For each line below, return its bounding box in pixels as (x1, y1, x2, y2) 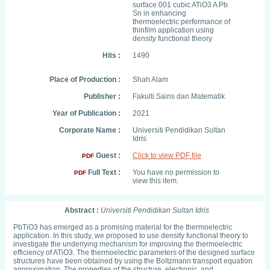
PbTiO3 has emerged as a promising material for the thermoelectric (13, 223, 232, 231)
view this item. (133, 177, 178, 185)
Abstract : (64, 206, 101, 215)
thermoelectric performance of (133, 17, 230, 26)
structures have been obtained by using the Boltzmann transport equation (13, 257, 253, 265)
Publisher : (84, 92, 121, 101)
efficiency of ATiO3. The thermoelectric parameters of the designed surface (13, 248, 255, 257)
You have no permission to (133, 168, 219, 177)
